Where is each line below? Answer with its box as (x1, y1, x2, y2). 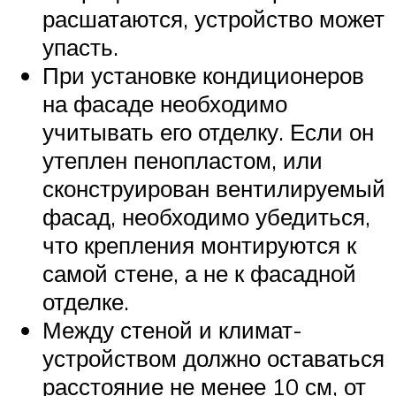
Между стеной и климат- (42, 316, 302, 345)
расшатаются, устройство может (42, 4, 385, 34)
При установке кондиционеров (42, 61, 364, 90)
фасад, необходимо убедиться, (42, 202, 370, 232)
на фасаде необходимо (42, 89, 287, 118)
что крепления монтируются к (42, 231, 356, 260)
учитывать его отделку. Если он (42, 118, 374, 147)
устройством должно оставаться (42, 344, 385, 373)
